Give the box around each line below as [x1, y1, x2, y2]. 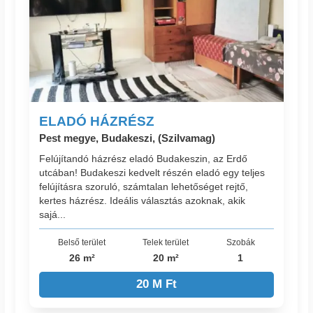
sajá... [39, 209, 66, 221]
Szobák [226, 238, 255, 247]
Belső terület [58, 238, 106, 247]
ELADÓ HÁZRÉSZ [39, 113, 155, 129]
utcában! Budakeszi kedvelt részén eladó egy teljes [39, 167, 265, 179]
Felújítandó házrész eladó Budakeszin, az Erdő [39, 153, 248, 165]
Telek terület [143, 238, 189, 247]
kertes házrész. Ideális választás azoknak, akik [39, 195, 246, 207]
